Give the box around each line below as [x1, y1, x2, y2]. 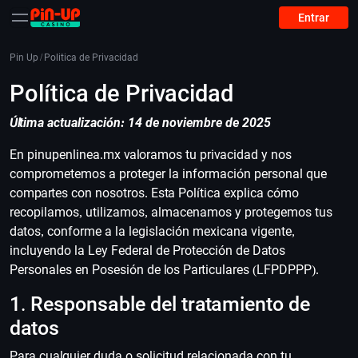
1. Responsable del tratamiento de [10, 292, 310, 316]
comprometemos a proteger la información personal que [10, 166, 327, 181]
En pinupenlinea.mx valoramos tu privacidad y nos [10, 147, 292, 162]
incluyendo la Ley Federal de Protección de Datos [10, 243, 285, 258]
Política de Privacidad [10, 80, 233, 107]
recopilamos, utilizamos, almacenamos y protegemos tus [10, 205, 332, 220]
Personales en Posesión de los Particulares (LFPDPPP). [10, 262, 319, 277]
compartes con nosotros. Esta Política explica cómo [10, 185, 299, 201]
